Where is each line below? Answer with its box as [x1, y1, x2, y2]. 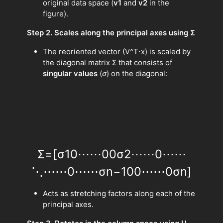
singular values [43, 69, 98, 79]
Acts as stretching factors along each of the [43, 188, 195, 198]
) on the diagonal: [107, 69, 167, 79]
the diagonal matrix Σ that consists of [43, 58, 172, 68]
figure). [43, 9, 68, 19]
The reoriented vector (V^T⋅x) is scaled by [43, 47, 191, 57]
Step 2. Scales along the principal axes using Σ [27, 28, 195, 38]
